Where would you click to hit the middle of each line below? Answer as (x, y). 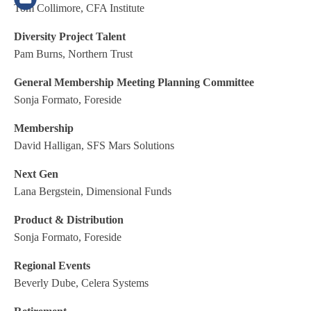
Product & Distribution (69, 220)
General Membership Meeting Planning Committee (134, 82)
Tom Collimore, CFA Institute (79, 8)
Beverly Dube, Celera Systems (81, 283)
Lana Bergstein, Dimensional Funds (93, 191)
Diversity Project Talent (70, 36)
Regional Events (52, 266)
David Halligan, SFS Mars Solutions (94, 145)
